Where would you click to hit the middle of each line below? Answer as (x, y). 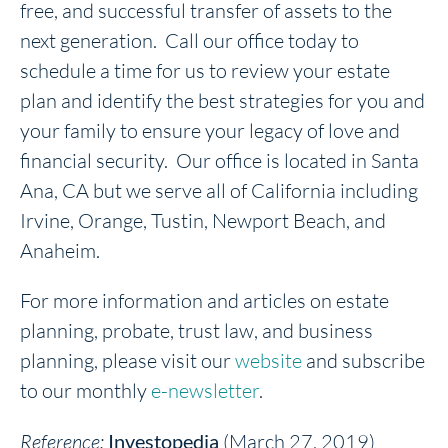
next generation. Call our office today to (189, 40)
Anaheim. (60, 250)
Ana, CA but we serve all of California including (219, 190)
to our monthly (83, 390)
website (268, 360)
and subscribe (363, 360)
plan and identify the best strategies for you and (222, 100)
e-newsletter (203, 390)
